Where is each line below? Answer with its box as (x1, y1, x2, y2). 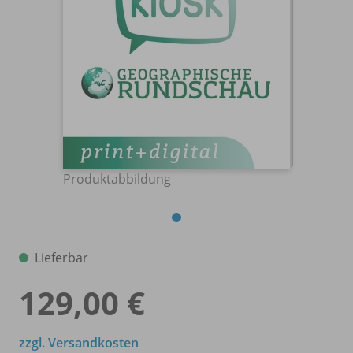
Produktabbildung (63, 169, 171, 188)
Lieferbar (35, 248, 88, 266)
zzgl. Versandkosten (19, 333, 139, 351)
